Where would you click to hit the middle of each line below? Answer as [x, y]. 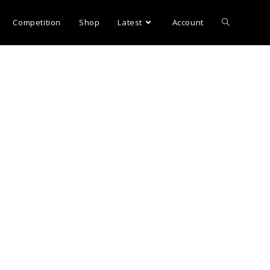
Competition [37, 22]
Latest [130, 22]
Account [188, 22]
